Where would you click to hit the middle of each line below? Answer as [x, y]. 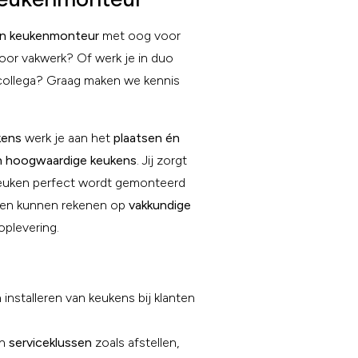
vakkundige [160, 205]
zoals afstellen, [135, 342]
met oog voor [140, 36]
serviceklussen [50, 342]
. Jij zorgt [162, 160]
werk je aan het [68, 138]
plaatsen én [147, 138]
